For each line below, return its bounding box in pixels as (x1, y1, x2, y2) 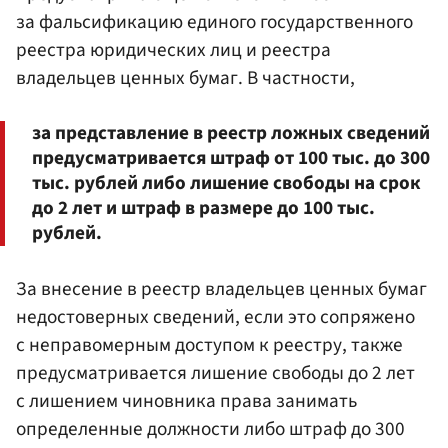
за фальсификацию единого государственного (16, 8, 413, 37)
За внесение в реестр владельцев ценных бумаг (16, 274, 427, 303)
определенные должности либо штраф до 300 (16, 414, 405, 443)
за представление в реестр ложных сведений (32, 118, 430, 147)
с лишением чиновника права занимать (16, 386, 357, 415)
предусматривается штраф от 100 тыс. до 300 (32, 143, 430, 172)
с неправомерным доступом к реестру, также (16, 330, 403, 359)
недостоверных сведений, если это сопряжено (16, 302, 415, 331)
